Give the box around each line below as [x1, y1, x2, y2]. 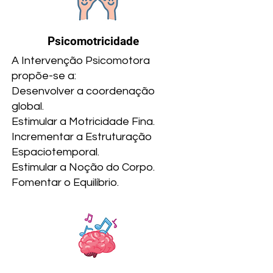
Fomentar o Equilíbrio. [12, 177, 119, 188]
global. [12, 101, 44, 112]
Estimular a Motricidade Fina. [12, 116, 155, 127]
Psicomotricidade [48, 34, 139, 48]
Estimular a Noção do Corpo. [12, 161, 155, 173]
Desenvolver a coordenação [12, 85, 155, 97]
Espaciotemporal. [12, 146, 99, 158]
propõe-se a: [12, 70, 76, 82]
